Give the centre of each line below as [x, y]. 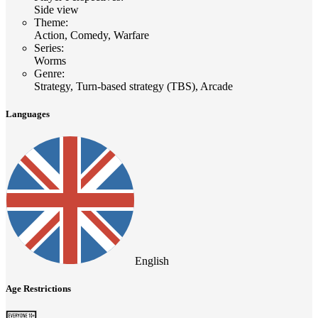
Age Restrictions [38, 289]
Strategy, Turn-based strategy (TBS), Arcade [133, 86]
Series [48, 48]
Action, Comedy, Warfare [92, 35]
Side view [56, 9]
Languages [28, 114]
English [152, 261]
